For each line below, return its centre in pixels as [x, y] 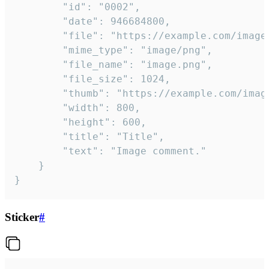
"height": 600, [38, 122]
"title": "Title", [38, 137]
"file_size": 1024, [38, 79]
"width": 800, [38, 108]
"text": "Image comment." [38, 151]
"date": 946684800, [38, 22]
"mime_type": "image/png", [38, 50]
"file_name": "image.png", [38, 65]
